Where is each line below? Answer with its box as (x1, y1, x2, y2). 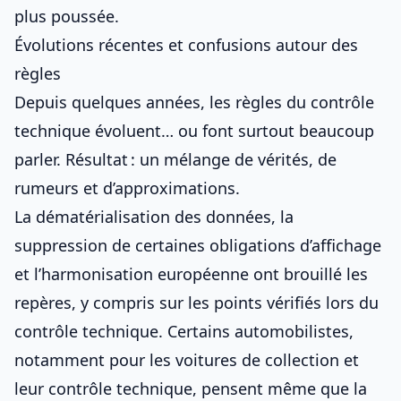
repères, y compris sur (14, 292, 188, 313)
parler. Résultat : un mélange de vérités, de (14, 149, 337, 170)
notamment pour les (14, 349, 175, 371)
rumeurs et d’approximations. (14, 177, 240, 199)
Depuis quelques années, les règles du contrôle (14, 91, 374, 113)
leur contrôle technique (14, 378, 192, 399)
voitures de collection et (175, 349, 359, 371)
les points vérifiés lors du (188, 292, 379, 313)
